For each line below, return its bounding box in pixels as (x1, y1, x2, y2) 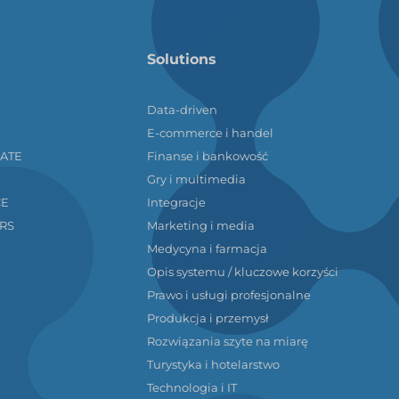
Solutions (146, 51, 216, 68)
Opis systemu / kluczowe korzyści (146, 265, 338, 279)
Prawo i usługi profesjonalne (146, 288, 311, 302)
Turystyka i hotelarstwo (146, 357, 280, 371)
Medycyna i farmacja (146, 241, 267, 256)
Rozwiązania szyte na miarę (146, 334, 308, 348)
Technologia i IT (146, 380, 237, 395)
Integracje (146, 195, 206, 209)
